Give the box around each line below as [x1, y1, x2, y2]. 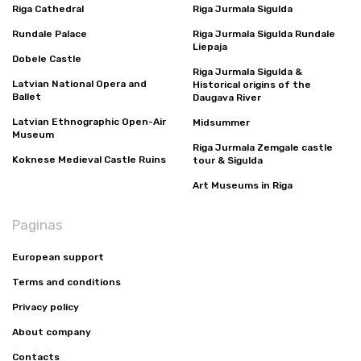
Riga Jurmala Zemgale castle [193, 142, 333, 154]
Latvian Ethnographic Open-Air [12, 116, 166, 128]
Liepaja [193, 41, 227, 53]
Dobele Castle [12, 53, 81, 65]
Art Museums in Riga [193, 180, 293, 192]
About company [12, 326, 91, 338]
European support [12, 251, 104, 263]
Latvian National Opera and [12, 78, 147, 90]
